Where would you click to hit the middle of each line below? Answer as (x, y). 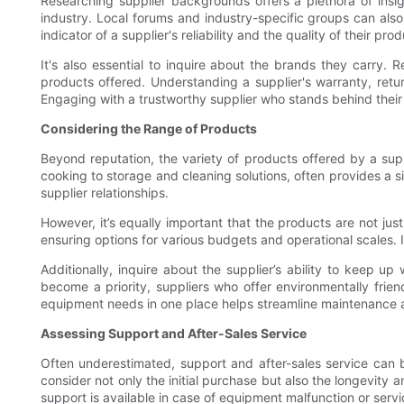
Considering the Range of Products (149, 129)
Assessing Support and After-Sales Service (174, 334)
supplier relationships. (105, 193)
